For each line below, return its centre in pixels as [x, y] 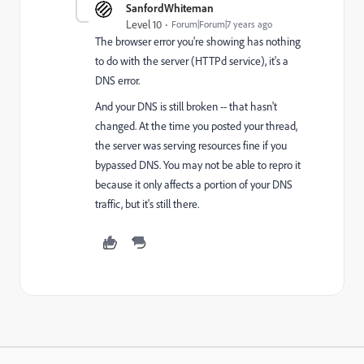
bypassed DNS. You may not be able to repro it [198, 165]
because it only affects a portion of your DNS [194, 185]
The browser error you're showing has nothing [198, 42]
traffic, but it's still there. [147, 204]
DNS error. [117, 81]
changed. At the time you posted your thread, [196, 126]
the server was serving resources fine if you [191, 146]
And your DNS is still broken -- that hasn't [186, 107]
